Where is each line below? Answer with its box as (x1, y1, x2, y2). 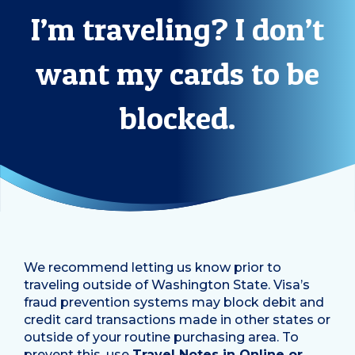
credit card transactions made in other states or (24, 312, 330, 328)
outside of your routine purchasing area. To (24, 330, 299, 345)
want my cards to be (36, 54, 319, 94)
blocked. (120, 98, 235, 138)
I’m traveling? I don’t (31, 10, 324, 49)
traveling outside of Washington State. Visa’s (24, 277, 310, 293)
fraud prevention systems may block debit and (24, 295, 324, 311)
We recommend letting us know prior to (24, 260, 281, 276)
